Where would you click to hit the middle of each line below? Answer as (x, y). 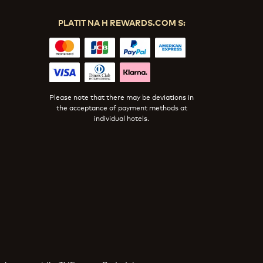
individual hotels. (122, 117)
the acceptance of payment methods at (122, 107)
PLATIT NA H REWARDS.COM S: (122, 22)
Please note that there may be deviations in (122, 96)
